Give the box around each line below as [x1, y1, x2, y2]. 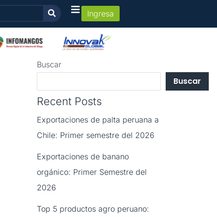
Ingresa [87, 9, 114, 19]
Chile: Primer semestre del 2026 [37, 130, 155, 140]
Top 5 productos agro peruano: [37, 204, 149, 214]
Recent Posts [37, 95, 102, 108]
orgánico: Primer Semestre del [37, 167, 147, 177]
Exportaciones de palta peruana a [37, 115, 159, 125]
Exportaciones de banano [37, 152, 129, 162]
